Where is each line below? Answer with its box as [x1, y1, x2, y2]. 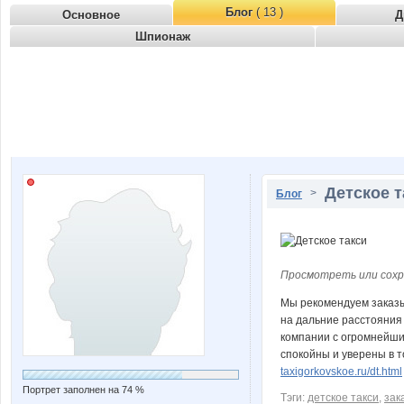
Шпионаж [134, 30, 190, 43]
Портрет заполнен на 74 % [23, 384, 144, 395]
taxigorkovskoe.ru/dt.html [280, 365, 402, 378]
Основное [62, 8, 120, 22]
